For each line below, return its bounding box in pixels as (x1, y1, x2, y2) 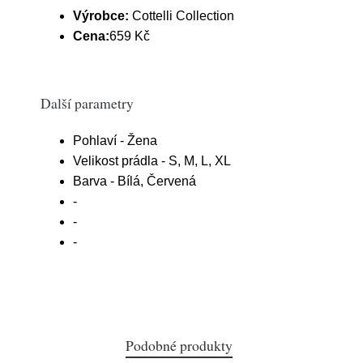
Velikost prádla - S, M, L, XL (73, 154, 231, 168)
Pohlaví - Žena (73, 134, 157, 147)
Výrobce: (73, 9, 129, 23)
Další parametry (41, 93, 134, 113)
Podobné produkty (126, 335, 233, 355)
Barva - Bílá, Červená (73, 174, 196, 188)
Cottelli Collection (129, 9, 234, 23)
